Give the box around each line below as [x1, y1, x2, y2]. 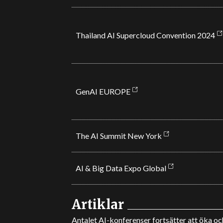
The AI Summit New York [75, 131, 162, 140]
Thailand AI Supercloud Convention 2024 [75, 30, 215, 40]
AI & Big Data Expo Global [75, 163, 166, 173]
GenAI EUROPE [75, 87, 130, 96]
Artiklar [71, 196, 124, 213]
